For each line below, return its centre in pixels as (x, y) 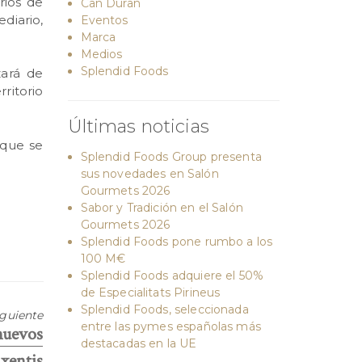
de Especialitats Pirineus (150, 293)
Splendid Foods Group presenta (171, 157)
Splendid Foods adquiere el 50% (172, 276)
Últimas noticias (138, 126)
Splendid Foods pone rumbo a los (177, 242)
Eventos (104, 20)
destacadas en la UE (139, 343)
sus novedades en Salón (149, 174)
